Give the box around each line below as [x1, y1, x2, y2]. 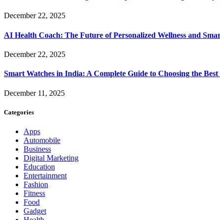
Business [24, 144, 51, 153]
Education [24, 162, 55, 171]
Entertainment [24, 171, 67, 180]
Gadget [24, 206, 46, 215]
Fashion [24, 180, 48, 189]
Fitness [24, 189, 45, 197]
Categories [4, 108, 34, 116]
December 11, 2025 [4, 88, 65, 97]
